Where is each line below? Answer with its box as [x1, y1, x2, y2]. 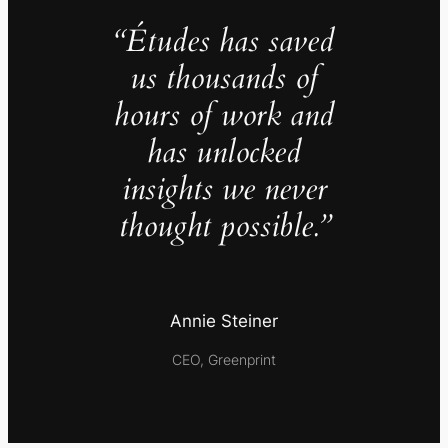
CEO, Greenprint [172, 350, 276, 368]
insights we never [121, 168, 327, 211]
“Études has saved [114, 20, 334, 63]
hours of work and [114, 94, 334, 137]
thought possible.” [118, 205, 330, 248]
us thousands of [130, 57, 318, 100]
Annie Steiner [170, 311, 278, 332]
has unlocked [147, 131, 301, 174]
